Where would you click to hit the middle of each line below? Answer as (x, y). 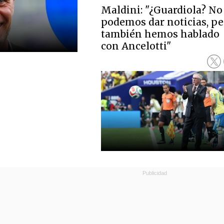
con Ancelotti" (136, 46)
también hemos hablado (160, 34)
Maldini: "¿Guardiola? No (162, 10)
